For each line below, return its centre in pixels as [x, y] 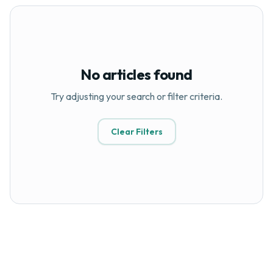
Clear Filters [136, 132]
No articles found [136, 74]
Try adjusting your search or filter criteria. [136, 96]
